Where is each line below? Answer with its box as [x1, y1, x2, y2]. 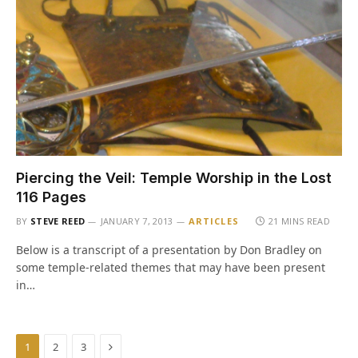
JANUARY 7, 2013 [100, 215, 173, 227]
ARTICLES [188, 215, 239, 227]
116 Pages [16, 189, 86, 205]
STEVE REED [30, 215, 86, 227]
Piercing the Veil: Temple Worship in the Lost [16, 169, 332, 186]
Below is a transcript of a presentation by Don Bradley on [16, 242, 322, 257]
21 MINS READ [268, 215, 331, 227]
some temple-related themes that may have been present [16, 260, 325, 275]
